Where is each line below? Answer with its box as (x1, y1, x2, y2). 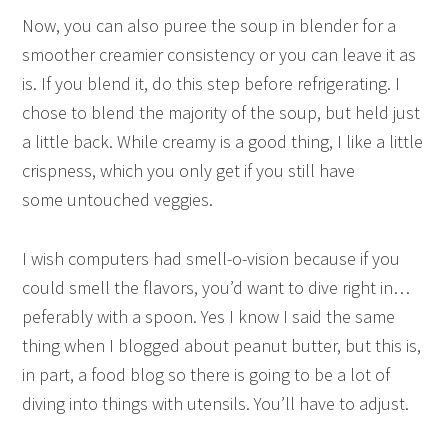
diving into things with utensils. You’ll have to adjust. (22, 391, 410, 415)
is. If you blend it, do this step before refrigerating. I (22, 71, 401, 95)
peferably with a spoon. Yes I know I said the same (22, 304, 396, 328)
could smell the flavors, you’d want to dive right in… (22, 275, 411, 299)
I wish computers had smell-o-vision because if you (22, 246, 401, 270)
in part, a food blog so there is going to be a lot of (22, 362, 391, 386)
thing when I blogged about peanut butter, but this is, (22, 333, 422, 357)
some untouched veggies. (22, 187, 214, 211)
